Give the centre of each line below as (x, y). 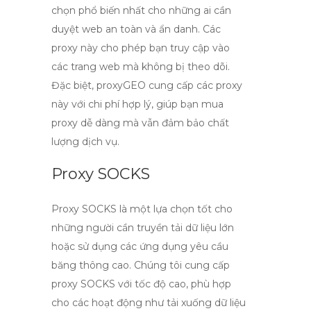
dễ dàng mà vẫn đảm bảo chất (153, 123)
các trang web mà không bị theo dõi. (141, 67)
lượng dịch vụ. (85, 142)
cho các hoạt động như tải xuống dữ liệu (149, 303)
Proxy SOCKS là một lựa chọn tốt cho (142, 209)
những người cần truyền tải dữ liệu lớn (143, 228)
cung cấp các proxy (194, 85)
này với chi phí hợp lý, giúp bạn (126, 104)
